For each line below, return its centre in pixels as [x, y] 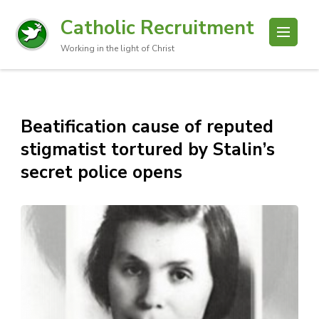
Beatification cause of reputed [147, 127]
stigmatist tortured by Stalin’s [148, 150]
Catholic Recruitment [157, 28]
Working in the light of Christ [117, 48]
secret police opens [101, 172]
